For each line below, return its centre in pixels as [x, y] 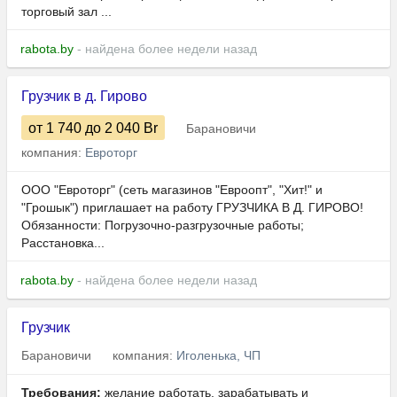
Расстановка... [63, 243]
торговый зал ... [66, 12]
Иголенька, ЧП [218, 356]
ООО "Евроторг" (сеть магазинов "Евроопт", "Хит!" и [172, 190]
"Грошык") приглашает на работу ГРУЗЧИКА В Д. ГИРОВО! [192, 208]
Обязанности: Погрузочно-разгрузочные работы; [163, 226]
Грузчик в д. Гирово [84, 97]
